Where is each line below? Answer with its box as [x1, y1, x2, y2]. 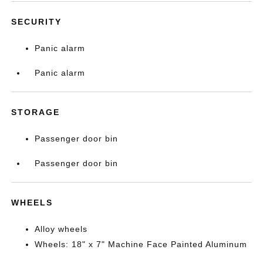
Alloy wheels [35, 224, 88, 234]
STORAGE [11, 107, 60, 117]
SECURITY [11, 17, 62, 26]
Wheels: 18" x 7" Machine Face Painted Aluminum [35, 240, 248, 249]
